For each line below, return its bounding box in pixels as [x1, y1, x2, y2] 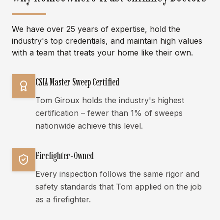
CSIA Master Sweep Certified [35, 76, 119, 88]
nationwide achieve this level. [35, 121, 143, 131]
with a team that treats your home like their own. [12, 48, 193, 57]
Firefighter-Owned [35, 150, 94, 162]
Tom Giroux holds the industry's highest [35, 95, 184, 105]
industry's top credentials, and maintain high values [12, 36, 202, 46]
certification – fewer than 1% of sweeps [35, 108, 183, 118]
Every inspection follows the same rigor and [35, 169, 199, 179]
